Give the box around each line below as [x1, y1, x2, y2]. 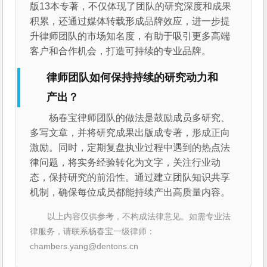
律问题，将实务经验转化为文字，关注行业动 [30, 157, 221, 168]
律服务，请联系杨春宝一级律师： [30, 226, 156, 237]
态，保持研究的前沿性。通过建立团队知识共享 [30, 172, 231, 183]
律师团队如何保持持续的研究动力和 [46, 71, 219, 83]
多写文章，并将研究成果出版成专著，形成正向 [30, 128, 231, 138]
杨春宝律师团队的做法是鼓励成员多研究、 [49, 113, 231, 123]
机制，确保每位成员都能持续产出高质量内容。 [30, 187, 231, 198]
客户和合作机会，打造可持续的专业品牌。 [30, 45, 212, 56]
